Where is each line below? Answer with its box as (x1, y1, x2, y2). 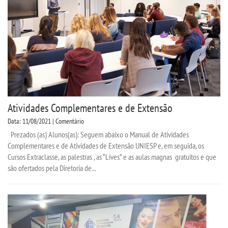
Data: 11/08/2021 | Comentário (8, 116, 84, 126)
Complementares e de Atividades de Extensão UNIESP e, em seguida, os (8, 140, 204, 151)
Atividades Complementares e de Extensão (8, 100, 173, 115)
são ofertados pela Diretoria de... (8, 162, 96, 173)
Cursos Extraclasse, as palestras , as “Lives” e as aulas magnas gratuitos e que (8, 151, 216, 162)
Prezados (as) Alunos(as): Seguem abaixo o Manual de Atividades (8, 129, 189, 139)
